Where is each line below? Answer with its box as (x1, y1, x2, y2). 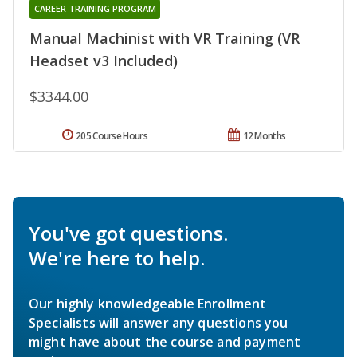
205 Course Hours (76, 128, 147, 143)
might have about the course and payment (29, 332, 301, 351)
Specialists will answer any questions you (29, 313, 288, 331)
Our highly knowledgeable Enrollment (29, 294, 267, 312)
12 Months (242, 128, 286, 143)
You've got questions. (29, 219, 228, 246)
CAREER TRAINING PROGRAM (33, 2, 156, 14)
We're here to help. (29, 244, 205, 271)
